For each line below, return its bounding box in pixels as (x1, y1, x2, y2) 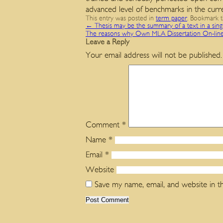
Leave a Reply (86, 38, 129, 46)
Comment (86, 120, 122, 129)
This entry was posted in (86, 15, 156, 22)
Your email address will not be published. (86, 51, 222, 59)
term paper (156, 15, 187, 22)
